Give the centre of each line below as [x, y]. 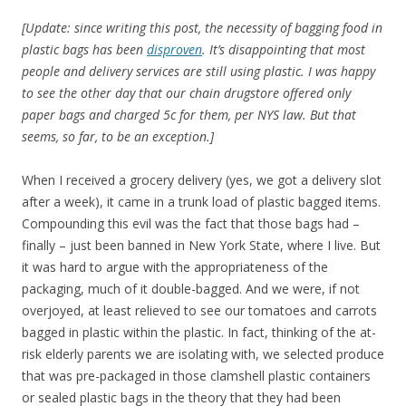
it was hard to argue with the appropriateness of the [175, 267]
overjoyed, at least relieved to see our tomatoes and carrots [199, 311]
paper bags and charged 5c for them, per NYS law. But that [189, 115]
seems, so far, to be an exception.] [118, 137]
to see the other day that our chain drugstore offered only [186, 93]
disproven [174, 50]
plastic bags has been [84, 50]
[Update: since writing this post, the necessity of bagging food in [202, 28]
